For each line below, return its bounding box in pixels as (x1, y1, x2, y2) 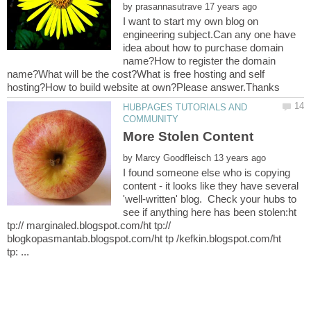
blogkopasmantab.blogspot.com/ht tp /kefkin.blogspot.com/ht (7, 233, 281, 245)
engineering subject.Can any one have (123, 28, 296, 40)
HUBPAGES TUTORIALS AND (123, 101, 248, 112)
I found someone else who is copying (123, 167, 291, 179)
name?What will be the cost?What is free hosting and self (7, 67, 264, 80)
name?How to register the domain (123, 54, 276, 67)
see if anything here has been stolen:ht (123, 206, 297, 219)
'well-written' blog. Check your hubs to (123, 193, 297, 205)
